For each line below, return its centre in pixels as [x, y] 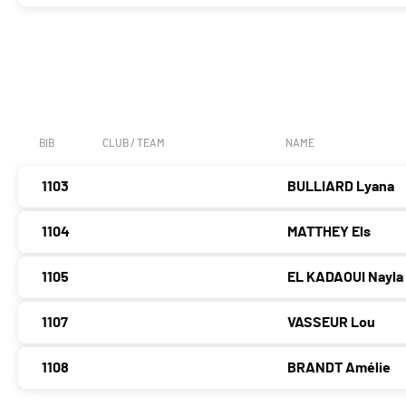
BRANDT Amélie [339, 368]
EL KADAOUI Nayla [346, 278]
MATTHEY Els [329, 232]
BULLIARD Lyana [341, 187]
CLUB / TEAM [134, 144]
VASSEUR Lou [332, 323]
